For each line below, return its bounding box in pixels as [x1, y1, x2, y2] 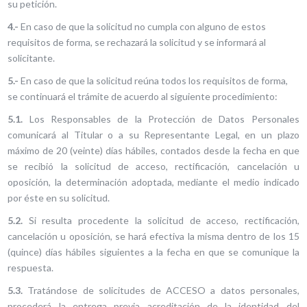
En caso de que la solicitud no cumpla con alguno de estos [19, 21, 267, 32]
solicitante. [8, 52, 56, 64]
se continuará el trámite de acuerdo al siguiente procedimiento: [8, 90, 278, 102]
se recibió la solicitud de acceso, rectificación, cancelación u [8, 160, 299, 172]
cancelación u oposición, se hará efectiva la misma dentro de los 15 [8, 230, 299, 242]
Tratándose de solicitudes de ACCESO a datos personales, [23, 284, 299, 296]
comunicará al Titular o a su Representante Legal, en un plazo [8, 129, 299, 140]
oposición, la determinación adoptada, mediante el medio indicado [8, 176, 299, 188]
